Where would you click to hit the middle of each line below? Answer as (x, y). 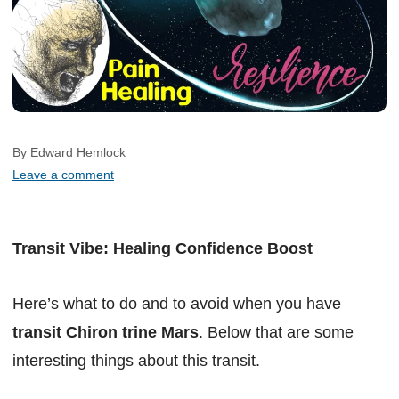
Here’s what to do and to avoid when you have (177, 304)
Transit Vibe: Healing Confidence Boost (163, 249)
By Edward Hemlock (83, 153)
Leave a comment (63, 175)
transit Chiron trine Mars (106, 333)
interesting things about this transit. (136, 361)
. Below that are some (276, 333)
